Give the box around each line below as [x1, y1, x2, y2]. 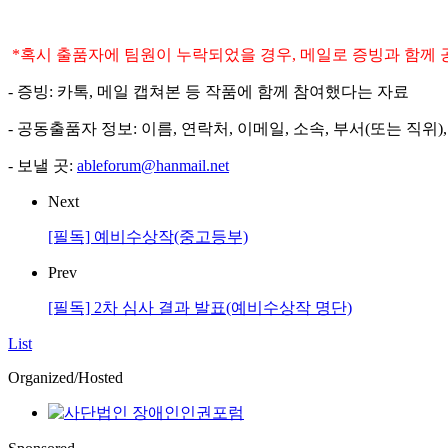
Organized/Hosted [8, 369, 123, 387]
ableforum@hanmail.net [77, 157, 229, 175]
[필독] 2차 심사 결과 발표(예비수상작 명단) [48, 299, 352, 317]
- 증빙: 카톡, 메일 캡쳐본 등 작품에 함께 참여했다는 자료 [8, 83, 409, 101]
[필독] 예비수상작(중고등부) [48, 228, 248, 246]
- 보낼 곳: [8, 157, 77, 175]
